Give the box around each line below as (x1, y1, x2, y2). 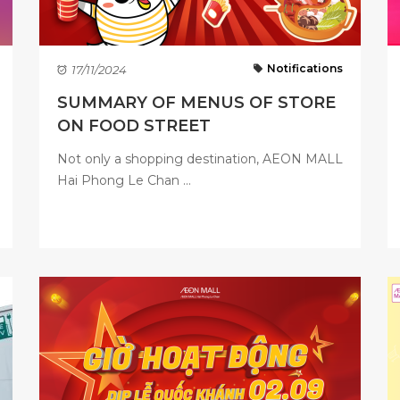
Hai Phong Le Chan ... (57, 172, 191, 188)
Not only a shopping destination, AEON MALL (57, 151, 343, 167)
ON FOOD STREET (57, 116, 211, 136)
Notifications (266, 62, 343, 75)
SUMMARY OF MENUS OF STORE (57, 93, 336, 112)
